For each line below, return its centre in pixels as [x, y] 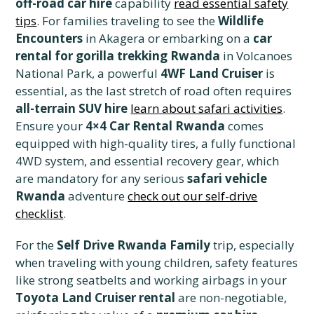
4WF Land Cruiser [212, 74]
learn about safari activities [207, 109]
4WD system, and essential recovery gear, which [148, 161]
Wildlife [241, 21]
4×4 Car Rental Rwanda [156, 126]
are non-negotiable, [231, 298]
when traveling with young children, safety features [157, 263]
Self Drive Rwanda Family [134, 245]
